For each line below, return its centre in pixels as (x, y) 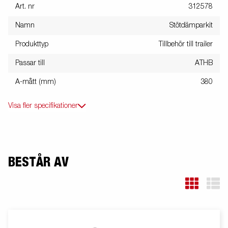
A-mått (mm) (36, 82)
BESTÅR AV (38, 162)
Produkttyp (32, 44)
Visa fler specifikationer (43, 106)
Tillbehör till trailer (186, 44)
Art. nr (25, 6)
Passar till (30, 63)
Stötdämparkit (191, 25)
